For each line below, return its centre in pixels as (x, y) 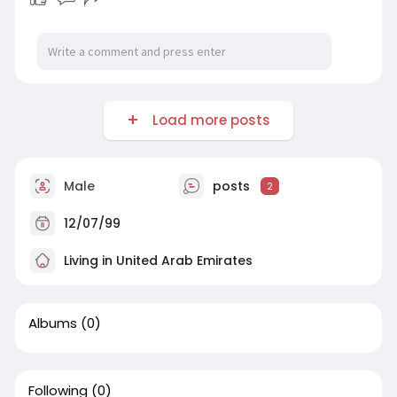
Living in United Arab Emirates (156, 260)
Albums (52, 323)
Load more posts (207, 120)
